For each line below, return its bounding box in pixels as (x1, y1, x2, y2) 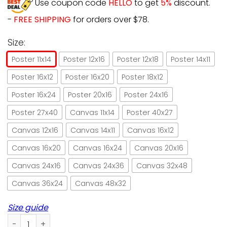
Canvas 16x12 (127, 125, 174, 135)
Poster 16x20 (65, 71, 109, 82)
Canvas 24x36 (73, 160, 124, 171)
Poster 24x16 (124, 89, 168, 100)
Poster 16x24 (12, 89, 56, 100)
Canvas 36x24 (12, 178, 63, 188)
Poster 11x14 (12, 54, 51, 64)
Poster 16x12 (12, 71, 53, 82)
